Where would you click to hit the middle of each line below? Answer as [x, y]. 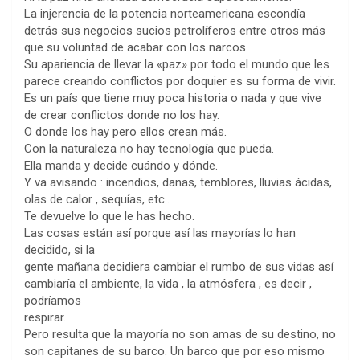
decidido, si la [59, 250]
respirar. [45, 318]
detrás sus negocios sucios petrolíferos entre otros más [175, 31]
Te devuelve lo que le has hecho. [109, 217]
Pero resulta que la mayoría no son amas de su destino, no [180, 335]
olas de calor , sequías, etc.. [97, 200]
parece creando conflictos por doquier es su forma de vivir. [180, 82]
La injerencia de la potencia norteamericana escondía [165, 14]
